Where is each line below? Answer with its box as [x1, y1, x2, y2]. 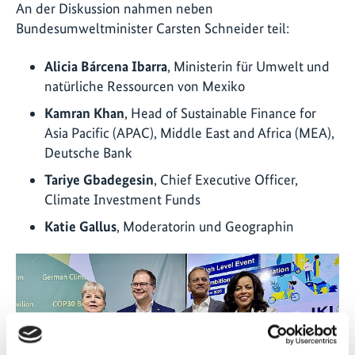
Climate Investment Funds [44, 190, 200, 208]
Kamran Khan [44, 104, 124, 121]
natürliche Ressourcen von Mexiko [44, 77, 245, 94]
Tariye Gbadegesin [44, 170, 154, 188]
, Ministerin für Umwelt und [167, 57, 330, 74]
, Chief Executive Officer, [154, 170, 298, 188]
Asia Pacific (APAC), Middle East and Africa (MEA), [44, 124, 334, 141]
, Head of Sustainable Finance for [124, 104, 316, 121]
